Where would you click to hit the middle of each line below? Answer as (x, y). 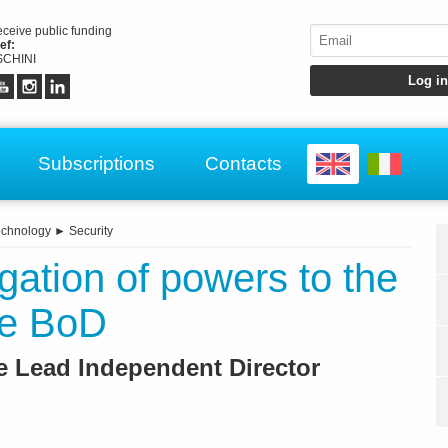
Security (91, 231)
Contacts (243, 163)
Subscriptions (96, 163)
